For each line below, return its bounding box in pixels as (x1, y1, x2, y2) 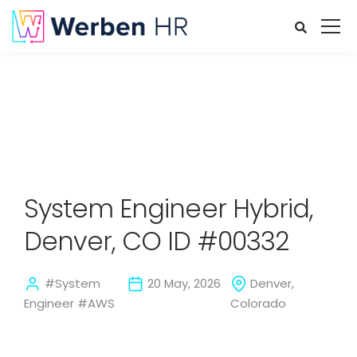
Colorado (229, 295, 286, 312)
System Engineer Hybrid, (24, 190, 313, 226)
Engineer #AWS (24, 295, 115, 312)
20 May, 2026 (144, 275, 222, 292)
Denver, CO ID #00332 (24, 223, 288, 259)
